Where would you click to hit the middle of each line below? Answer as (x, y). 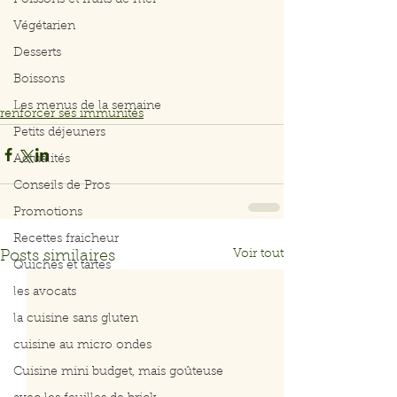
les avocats (45, 293)
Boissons (39, 80)
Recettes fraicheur (66, 240)
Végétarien (44, 27)
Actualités (42, 160)
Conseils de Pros (62, 187)
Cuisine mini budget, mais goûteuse (118, 373)
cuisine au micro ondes (82, 346)
